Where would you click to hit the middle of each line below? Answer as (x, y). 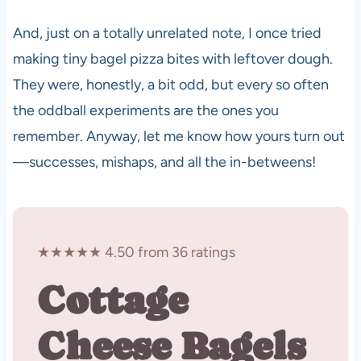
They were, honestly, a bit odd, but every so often (170, 84)
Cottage (112, 300)
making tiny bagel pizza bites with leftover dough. (172, 58)
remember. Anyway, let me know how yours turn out (178, 136)
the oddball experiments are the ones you (145, 110)
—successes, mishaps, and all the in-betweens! (164, 162)
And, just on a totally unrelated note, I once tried (167, 33)
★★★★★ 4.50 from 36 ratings (136, 252)
